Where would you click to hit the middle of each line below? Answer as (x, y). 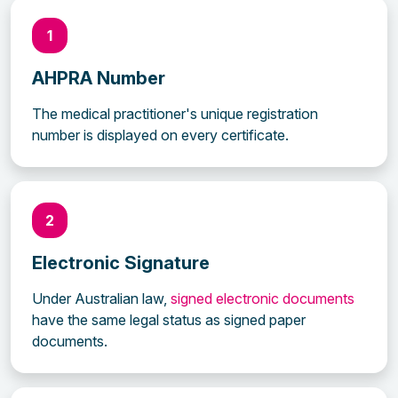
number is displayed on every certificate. (160, 135)
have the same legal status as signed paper (169, 319)
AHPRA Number (99, 78)
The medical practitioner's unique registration (175, 113)
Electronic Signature (121, 263)
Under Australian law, (101, 298)
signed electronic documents (263, 298)
